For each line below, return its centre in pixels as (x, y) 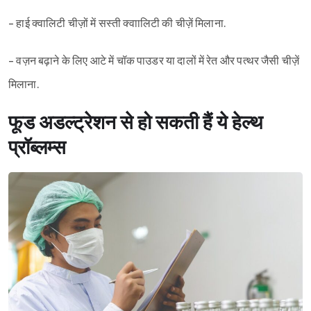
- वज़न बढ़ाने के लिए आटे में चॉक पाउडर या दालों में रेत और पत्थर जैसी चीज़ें (154, 61)
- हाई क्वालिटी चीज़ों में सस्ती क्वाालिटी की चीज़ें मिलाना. (117, 24)
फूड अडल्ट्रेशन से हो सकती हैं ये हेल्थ (135, 123)
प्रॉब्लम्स (37, 148)
